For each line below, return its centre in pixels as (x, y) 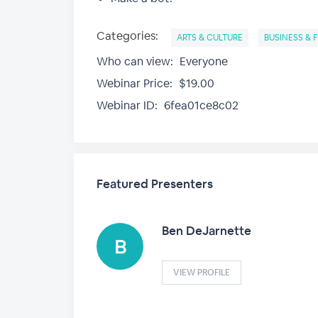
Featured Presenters (155, 184)
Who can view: (135, 61)
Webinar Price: (135, 83)
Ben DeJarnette (207, 231)
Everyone (202, 61)
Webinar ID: (127, 105)
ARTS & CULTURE (210, 38)
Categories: (127, 36)
